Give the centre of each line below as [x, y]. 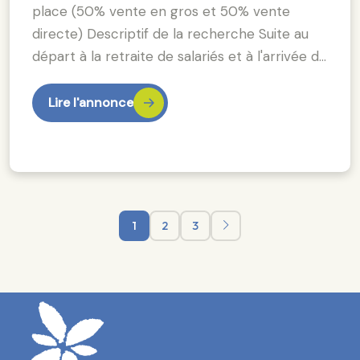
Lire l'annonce [91, 102]
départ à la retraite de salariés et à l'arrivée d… [179, 56]
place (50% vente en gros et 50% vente [161, 11]
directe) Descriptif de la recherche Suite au [170, 33]
